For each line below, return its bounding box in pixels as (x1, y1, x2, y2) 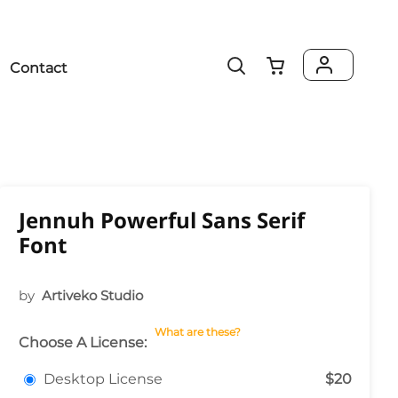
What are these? (155, 325, 241, 338)
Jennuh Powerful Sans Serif (19, 205, 305, 235)
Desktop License (44, 370, 163, 387)
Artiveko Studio (42, 287, 143, 304)
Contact (10, 60, 68, 76)
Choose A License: (19, 334, 147, 351)
